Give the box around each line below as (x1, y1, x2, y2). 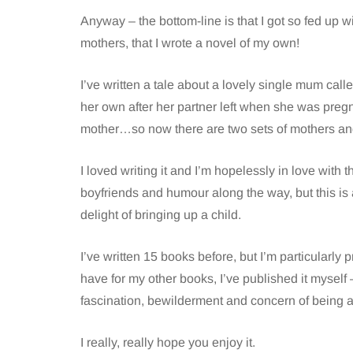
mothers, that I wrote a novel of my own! (80, 36, 299, 50)
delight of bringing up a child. (80, 208, 241, 221)
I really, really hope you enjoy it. (80, 336, 255, 349)
